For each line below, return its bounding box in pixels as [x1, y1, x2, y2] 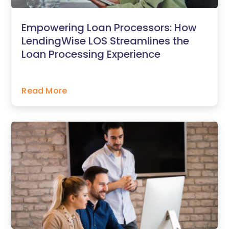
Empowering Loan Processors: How [21, 20, 197, 35]
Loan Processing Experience [21, 47, 161, 62]
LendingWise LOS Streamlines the [21, 34, 190, 49]
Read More [21, 85, 67, 97]
